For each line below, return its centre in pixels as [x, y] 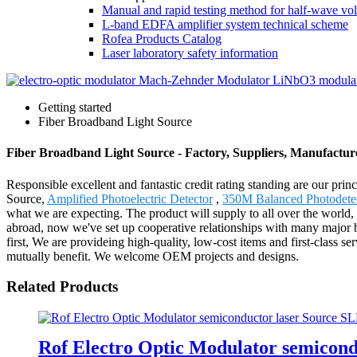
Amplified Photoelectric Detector [130, 198]
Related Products [62, 287]
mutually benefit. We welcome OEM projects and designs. [153, 256]
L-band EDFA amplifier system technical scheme [225, 24]
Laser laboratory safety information [190, 53]
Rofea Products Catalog [162, 39]
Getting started [75, 107]
